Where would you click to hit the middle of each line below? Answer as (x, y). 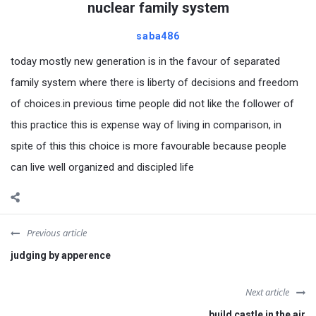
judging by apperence (61, 256)
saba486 (158, 36)
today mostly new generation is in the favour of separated (145, 62)
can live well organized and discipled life (102, 168)
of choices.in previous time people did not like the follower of (152, 104)
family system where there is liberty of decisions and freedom (154, 83)
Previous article (57, 233)
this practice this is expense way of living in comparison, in (146, 125)
